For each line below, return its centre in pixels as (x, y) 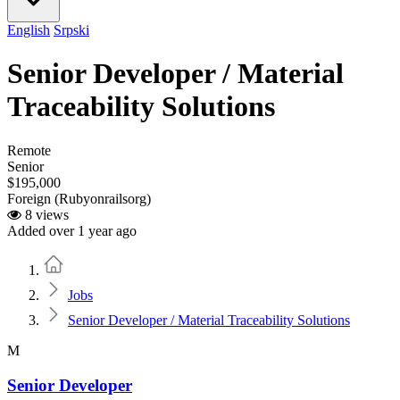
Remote (29, 150)
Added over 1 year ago (72, 230)
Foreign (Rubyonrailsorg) (79, 198)
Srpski (71, 30)
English (29, 30)
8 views (45, 214)
